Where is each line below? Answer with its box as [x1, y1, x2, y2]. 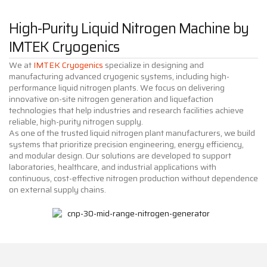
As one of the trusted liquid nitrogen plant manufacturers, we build [9, 126, 255, 139]
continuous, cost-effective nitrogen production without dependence [9, 171, 258, 185]
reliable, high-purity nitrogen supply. [9, 114, 143, 128]
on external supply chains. [9, 182, 106, 196]
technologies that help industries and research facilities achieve [9, 103, 244, 117]
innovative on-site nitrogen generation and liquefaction [9, 92, 213, 105]
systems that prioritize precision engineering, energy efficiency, [9, 137, 244, 151]
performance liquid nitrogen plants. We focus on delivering [9, 80, 225, 94]
